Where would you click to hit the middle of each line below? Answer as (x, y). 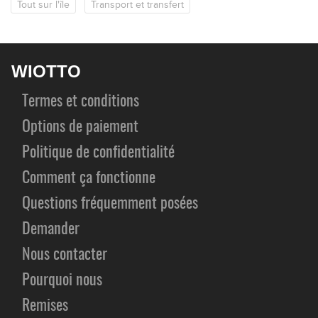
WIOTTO (46, 71)
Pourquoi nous (62, 280)
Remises (45, 306)
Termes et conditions (81, 101)
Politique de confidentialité (98, 152)
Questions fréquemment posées (110, 203)
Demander (51, 229)
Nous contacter (65, 254)
